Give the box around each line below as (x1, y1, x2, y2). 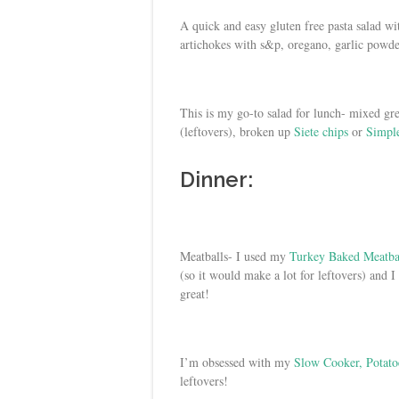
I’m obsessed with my (180, 353, 290, 370)
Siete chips (290, 122, 348, 140)
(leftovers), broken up (180, 122, 290, 140)
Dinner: (180, 166, 253, 192)
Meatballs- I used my (180, 247, 289, 265)
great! (180, 284, 209, 302)
